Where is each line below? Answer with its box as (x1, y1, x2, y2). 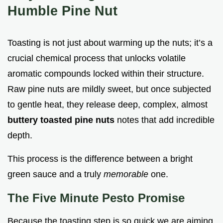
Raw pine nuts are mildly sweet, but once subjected (7, 84, 211, 95)
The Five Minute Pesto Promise (7, 191, 185, 205)
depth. (7, 130, 32, 141)
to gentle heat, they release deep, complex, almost (7, 100, 208, 110)
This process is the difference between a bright (7, 154, 193, 164)
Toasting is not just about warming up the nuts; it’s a (7, 38, 213, 48)
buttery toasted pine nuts (7, 115, 117, 125)
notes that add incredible (117, 115, 215, 125)
